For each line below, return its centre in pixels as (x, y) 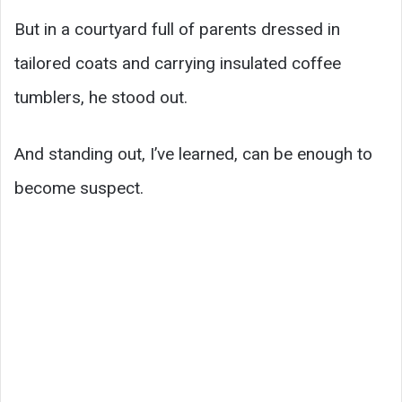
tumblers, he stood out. (101, 98)
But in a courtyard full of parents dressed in (177, 30)
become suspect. (79, 188)
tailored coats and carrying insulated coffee (178, 64)
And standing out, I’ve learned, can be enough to (193, 154)
